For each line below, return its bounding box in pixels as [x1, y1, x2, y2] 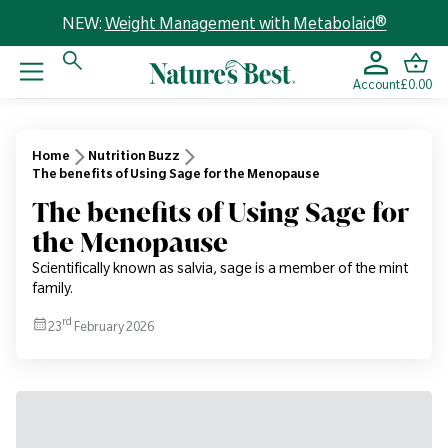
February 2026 [72, 317, 154, 334]
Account [352, 76, 400, 92]
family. [32, 279, 73, 297]
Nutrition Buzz [88, 147, 180, 163]
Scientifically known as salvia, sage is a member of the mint [32, 259, 408, 277]
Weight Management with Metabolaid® [104, 12, 387, 33]
